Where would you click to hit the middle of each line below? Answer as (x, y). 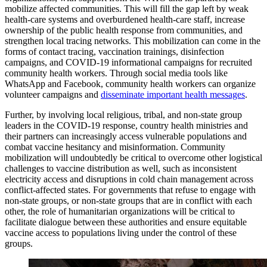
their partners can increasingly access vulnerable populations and (126, 136)
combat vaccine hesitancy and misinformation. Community (115, 147)
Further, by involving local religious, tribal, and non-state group (123, 114)
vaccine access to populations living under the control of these (121, 232)
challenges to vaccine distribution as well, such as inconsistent (121, 168)
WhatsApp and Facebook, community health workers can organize (130, 83)
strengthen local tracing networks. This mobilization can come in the (133, 41)
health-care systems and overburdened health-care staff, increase (125, 19)
